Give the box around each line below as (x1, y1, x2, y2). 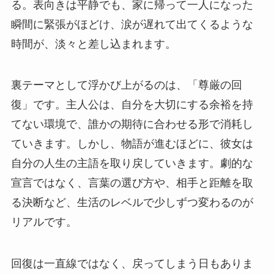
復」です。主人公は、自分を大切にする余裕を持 (10, 98, 253, 111)
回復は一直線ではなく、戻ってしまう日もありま (10, 257, 253, 270)
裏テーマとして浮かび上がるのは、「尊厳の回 (10, 79, 242, 92)
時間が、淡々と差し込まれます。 (10, 37, 176, 50)
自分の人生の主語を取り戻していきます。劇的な (10, 157, 253, 170)
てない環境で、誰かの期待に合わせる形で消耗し (10, 118, 253, 131)
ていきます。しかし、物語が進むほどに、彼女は (10, 138, 253, 150)
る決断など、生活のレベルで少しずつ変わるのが (10, 196, 253, 209)
